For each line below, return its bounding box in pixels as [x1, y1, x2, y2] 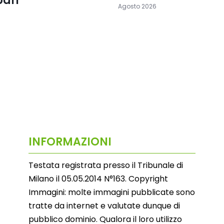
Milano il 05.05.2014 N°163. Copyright [28, 173, 168, 185]
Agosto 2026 [117, 1, 156, 10]
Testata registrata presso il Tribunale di [28, 159, 183, 171]
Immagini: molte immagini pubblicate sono [28, 186, 195, 198]
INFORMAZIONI [28, 134, 111, 150]
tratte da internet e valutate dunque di [28, 200, 180, 212]
